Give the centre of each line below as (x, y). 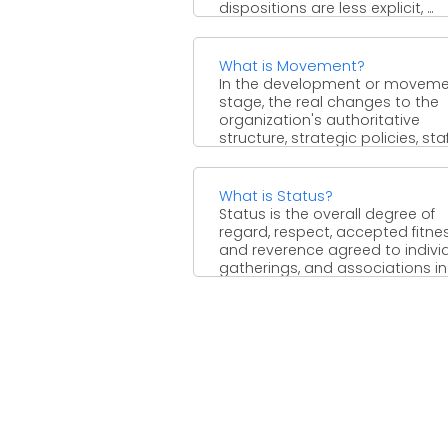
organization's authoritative (319, 119)
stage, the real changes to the (329, 101)
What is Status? (276, 195)
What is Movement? (292, 65)
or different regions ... (292, 155)
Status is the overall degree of (327, 213)
